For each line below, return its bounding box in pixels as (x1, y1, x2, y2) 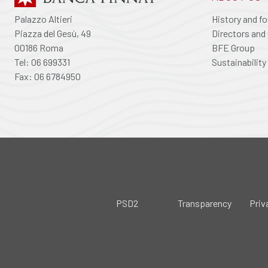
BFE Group (212, 42, 255, 53)
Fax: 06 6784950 (14, 71, 81, 82)
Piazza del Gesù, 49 (14, 28, 91, 39)
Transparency (178, 197, 232, 209)
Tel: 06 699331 (14, 56, 70, 68)
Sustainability (212, 56, 266, 68)
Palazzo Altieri (14, 13, 72, 25)
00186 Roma (14, 42, 63, 53)
